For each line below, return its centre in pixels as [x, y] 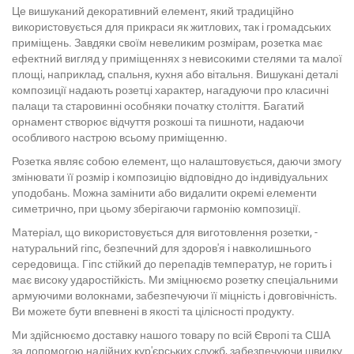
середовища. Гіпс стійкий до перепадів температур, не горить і [172, 264]
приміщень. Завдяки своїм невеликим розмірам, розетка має [167, 42]
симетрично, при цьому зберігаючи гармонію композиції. [156, 208]
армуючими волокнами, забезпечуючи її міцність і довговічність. [175, 295]
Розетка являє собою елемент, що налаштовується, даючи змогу [177, 161]
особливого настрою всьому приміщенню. [120, 137]
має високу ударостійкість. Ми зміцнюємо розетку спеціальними [175, 279]
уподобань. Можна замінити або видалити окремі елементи [164, 192]
